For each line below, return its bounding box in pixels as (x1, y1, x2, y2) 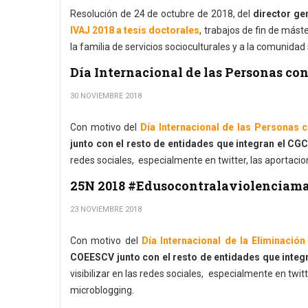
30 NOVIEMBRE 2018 (70, 91, 142, 100)
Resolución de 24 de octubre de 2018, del (70, 8, 253, 19)
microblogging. (70, 285, 134, 296)
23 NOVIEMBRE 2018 (70, 205, 142, 214)
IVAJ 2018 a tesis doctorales (70, 25, 200, 36)
